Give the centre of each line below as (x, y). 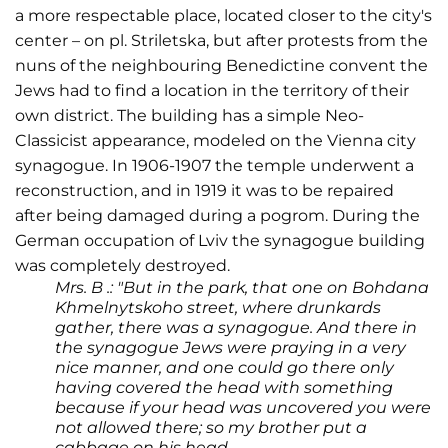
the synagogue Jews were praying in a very (230, 347)
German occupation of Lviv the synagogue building (220, 240)
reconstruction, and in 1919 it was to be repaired (204, 190)
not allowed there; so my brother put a (211, 427)
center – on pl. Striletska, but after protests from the (221, 40)
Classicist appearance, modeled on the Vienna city (215, 140)
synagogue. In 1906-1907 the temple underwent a (214, 165)
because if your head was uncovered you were (243, 407)
